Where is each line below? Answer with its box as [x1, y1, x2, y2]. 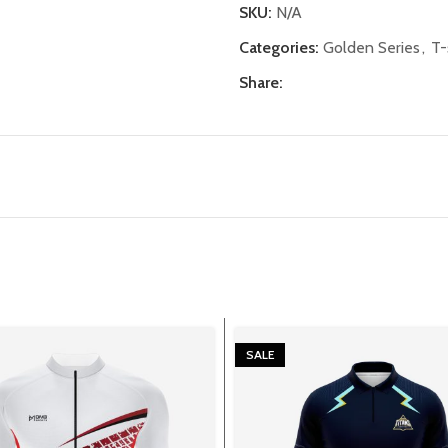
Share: [239, 73, 283, 92]
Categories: [239, 38, 319, 57]
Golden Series [323, 38, 420, 57]
